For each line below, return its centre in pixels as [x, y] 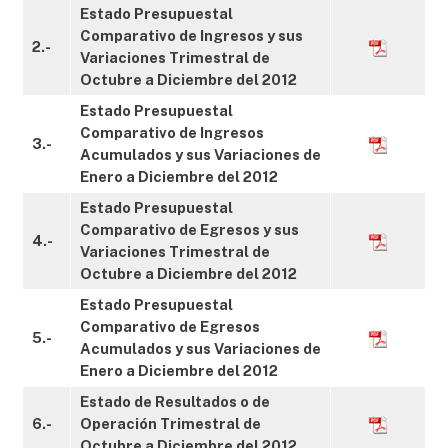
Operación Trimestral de [170, 423]
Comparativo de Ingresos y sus [191, 35]
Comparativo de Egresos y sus [189, 229]
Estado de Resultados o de [175, 401]
